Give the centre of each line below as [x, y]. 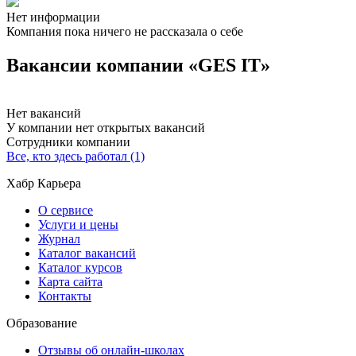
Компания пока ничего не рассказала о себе [125, 31]
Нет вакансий [44, 113]
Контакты [65, 296]
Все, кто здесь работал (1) [75, 156]
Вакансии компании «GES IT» [138, 65]
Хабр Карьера [44, 183]
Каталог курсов [80, 267]
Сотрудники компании [68, 141]
